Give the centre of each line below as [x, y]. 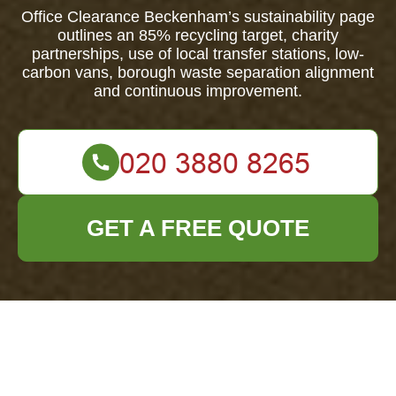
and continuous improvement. [198, 91]
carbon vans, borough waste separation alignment [198, 72]
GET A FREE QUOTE [198, 228]
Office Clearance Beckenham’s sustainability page [198, 17]
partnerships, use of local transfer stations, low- [198, 54]
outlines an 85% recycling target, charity [198, 35]
